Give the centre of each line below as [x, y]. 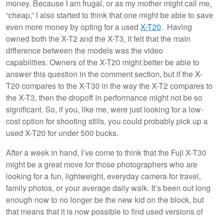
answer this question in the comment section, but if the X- [104, 74]
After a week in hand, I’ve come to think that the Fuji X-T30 [106, 152]
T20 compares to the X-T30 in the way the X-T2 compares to [109, 85]
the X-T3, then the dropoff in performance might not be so [104, 97]
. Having [177, 27]
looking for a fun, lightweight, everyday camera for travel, [103, 176]
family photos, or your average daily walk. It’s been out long [108, 188]
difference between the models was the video [84, 50]
